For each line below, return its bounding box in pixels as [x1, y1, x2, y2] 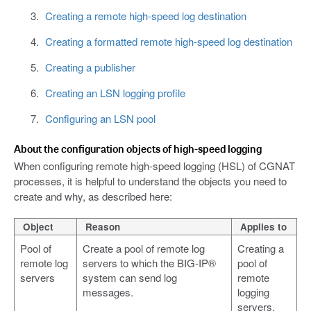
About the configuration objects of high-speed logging [14, 142, 262, 156]
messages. [83, 285, 133, 300]
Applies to [240, 220, 287, 234]
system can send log [83, 270, 177, 285]
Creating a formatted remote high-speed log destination [44, 34, 292, 49]
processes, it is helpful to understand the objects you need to [14, 174, 287, 189]
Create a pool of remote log [83, 241, 205, 256]
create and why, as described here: [14, 189, 172, 204]
